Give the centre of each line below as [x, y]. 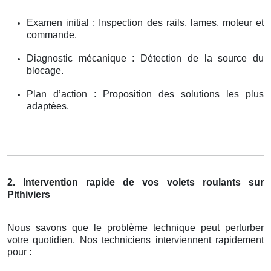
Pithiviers [29, 194]
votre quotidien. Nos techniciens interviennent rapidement [135, 240]
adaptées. [48, 106]
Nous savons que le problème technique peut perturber [135, 227]
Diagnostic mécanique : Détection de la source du [145, 58]
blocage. [45, 70]
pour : [19, 252]
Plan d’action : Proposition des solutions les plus [145, 94]
